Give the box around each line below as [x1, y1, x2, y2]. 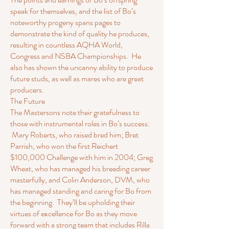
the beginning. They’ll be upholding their [10, 196, 135, 208]
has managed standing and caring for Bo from [10, 185, 151, 197]
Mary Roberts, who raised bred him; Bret [10, 129, 139, 141]
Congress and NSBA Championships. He [10, 50, 141, 62]
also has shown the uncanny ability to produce [10, 61, 153, 73]
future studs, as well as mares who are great [10, 73, 144, 84]
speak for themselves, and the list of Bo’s [10, 5, 136, 17]
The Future [10, 95, 45, 107]
